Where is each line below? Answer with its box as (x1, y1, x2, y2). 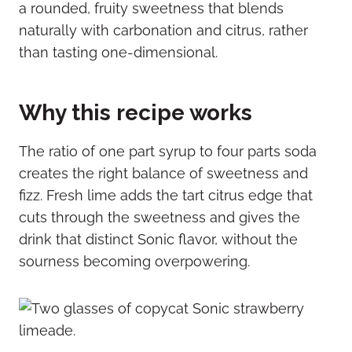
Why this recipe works (19, 100, 252, 126)
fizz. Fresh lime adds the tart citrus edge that (19, 187, 313, 204)
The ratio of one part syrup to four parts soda (19, 143, 317, 160)
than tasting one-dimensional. (19, 44, 218, 61)
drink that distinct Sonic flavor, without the (19, 231, 298, 248)
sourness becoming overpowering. (19, 253, 250, 270)
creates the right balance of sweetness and (19, 165, 308, 182)
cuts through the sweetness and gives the (19, 209, 300, 226)
